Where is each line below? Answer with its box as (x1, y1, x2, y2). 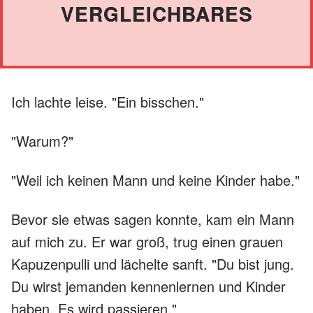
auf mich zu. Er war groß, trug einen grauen (11, 231, 283, 252)
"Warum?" (11, 130, 73, 151)
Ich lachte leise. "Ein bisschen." (11, 91, 204, 112)
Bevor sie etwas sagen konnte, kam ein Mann (11, 208, 294, 229)
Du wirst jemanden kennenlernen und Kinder (11, 275, 286, 296)
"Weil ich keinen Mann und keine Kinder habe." (11, 169, 300, 190)
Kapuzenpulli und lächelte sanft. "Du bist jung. (11, 253, 294, 274)
